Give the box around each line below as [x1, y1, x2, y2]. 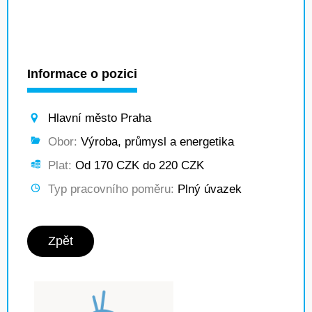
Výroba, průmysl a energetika [77, 135, 234, 148]
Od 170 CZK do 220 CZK [72, 159, 204, 172]
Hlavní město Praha [48, 111, 151, 125]
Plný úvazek [174, 182, 242, 196]
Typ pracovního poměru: [48, 182, 174, 196]
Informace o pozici [27, 67, 137, 81]
